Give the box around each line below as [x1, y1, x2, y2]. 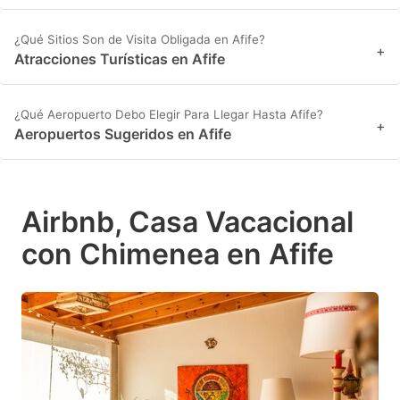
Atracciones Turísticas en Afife [14, 50, 225, 69]
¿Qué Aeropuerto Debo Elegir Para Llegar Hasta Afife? [14, 107, 323, 122]
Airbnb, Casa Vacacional [21, 204, 354, 240]
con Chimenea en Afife [21, 237, 334, 272]
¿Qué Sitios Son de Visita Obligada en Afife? [14, 32, 265, 47]
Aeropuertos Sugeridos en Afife [14, 125, 231, 144]
